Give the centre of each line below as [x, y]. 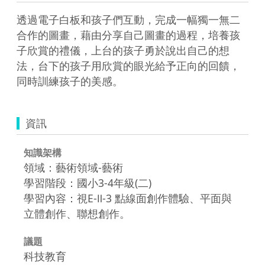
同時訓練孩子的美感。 [70, 81]
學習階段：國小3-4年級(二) [88, 182]
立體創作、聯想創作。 [77, 213]
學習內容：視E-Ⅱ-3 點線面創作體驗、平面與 [128, 198]
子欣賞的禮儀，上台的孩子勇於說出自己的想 [123, 50]
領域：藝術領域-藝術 [73, 167]
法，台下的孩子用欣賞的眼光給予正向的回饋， [128, 65]
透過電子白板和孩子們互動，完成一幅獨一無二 [128, 19]
